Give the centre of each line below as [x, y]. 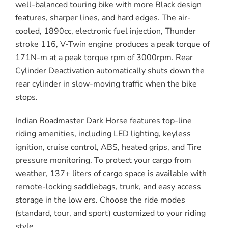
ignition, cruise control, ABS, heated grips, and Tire [108, 147]
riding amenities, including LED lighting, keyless [103, 134]
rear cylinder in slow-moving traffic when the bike [106, 84]
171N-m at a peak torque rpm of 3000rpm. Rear [104, 57]
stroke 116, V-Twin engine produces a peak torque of [112, 44]
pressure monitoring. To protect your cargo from [103, 160]
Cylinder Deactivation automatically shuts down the [110, 70]
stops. [26, 97]
